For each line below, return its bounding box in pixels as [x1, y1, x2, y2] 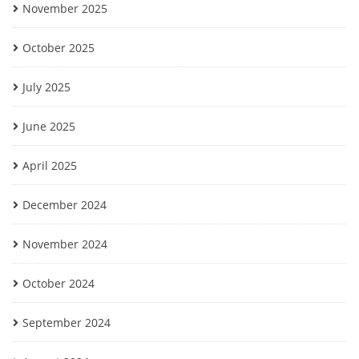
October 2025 [22, 40, 95, 55]
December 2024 [22, 197, 107, 212]
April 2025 [22, 158, 77, 173]
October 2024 [22, 276, 95, 291]
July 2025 [22, 79, 71, 95]
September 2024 [22, 315, 111, 330]
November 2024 [22, 236, 107, 252]
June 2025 [22, 119, 75, 134]
